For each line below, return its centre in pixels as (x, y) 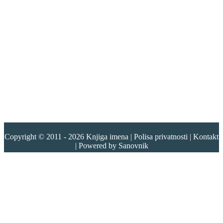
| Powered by (97, 146)
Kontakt (206, 137)
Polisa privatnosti (161, 137)
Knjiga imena (107, 137)
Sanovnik (133, 146)
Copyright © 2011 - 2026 (45, 137)
